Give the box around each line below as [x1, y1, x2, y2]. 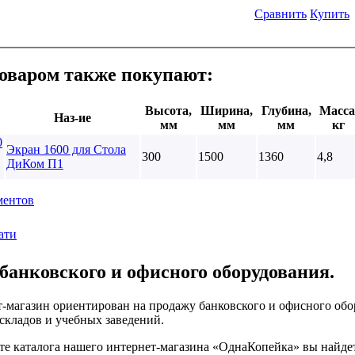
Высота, [145, 103, 192, 117]
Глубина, [261, 103, 311, 117]
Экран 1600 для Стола [6, 142, 126, 156]
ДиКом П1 [6, 156, 63, 170]
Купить [310, 7, 349, 21]
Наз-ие [54, 110, 91, 124]
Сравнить [254, 7, 307, 21]
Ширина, [200, 103, 253, 117]
